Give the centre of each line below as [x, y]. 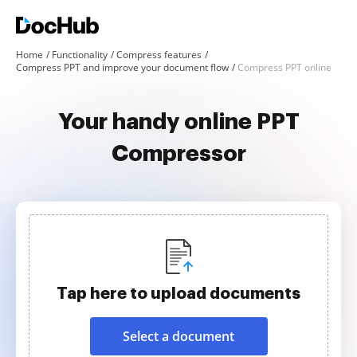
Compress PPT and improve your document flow [122, 67]
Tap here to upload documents [178, 293]
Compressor [178, 154]
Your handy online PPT [178, 122]
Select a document [178, 336]
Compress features [159, 55]
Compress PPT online [284, 67]
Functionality [80, 55]
